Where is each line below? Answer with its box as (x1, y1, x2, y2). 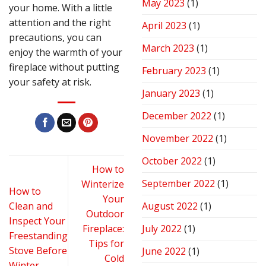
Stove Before (9, 244, 67, 258)
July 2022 (142, 222, 182, 236)
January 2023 (142, 87, 200, 100)
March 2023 (142, 42, 194, 55)
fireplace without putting (9, 60, 119, 74)
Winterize (81, 177, 124, 191)
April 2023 (142, 19, 186, 33)
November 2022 (142, 132, 213, 145)
